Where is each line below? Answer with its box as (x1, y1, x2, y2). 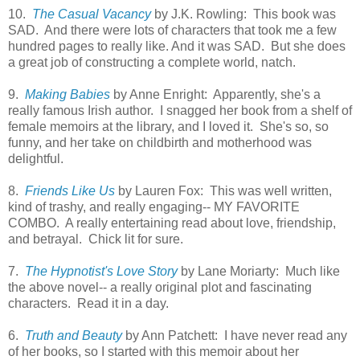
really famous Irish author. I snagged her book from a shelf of (8, 103, 352, 117)
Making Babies (25, 87, 113, 101)
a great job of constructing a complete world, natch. (8, 55, 296, 69)
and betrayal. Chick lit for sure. (8, 231, 183, 246)
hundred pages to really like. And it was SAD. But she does (8, 39, 346, 53)
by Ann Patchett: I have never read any (125, 328, 347, 342)
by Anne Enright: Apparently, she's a (113, 87, 321, 101)
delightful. (8, 151, 67, 166)
